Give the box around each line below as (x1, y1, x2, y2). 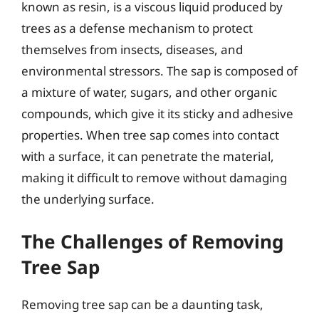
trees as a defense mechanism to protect (21, 20, 253, 36)
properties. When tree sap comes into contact (21, 127, 279, 143)
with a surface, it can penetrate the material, (21, 148, 274, 164)
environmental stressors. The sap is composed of (21, 63, 298, 79)
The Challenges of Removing (21, 228, 283, 254)
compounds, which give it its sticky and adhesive (21, 105, 293, 122)
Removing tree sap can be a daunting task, (21, 296, 263, 313)
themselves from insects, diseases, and (21, 41, 243, 58)
